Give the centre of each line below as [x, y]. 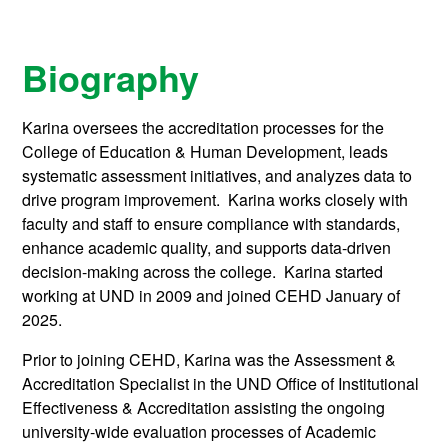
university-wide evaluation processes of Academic [199, 432]
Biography [111, 77]
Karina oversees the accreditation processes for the [203, 128]
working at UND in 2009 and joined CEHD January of [211, 296]
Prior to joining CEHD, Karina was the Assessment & [209, 360]
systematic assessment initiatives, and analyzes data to [217, 176]
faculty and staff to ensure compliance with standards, [211, 224]
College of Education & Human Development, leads [205, 152]
